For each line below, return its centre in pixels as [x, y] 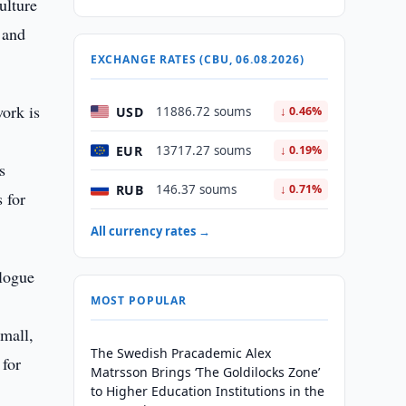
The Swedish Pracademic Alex [180, 353]
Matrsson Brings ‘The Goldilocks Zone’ [205, 372]
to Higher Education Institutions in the [207, 391]
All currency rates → [150, 231]
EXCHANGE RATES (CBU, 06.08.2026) [197, 59]
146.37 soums [196, 189]
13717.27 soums [203, 150]
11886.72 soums [203, 111]
